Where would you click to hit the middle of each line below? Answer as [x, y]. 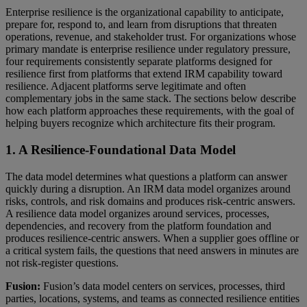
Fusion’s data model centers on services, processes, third [163, 286]
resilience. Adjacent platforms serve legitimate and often [126, 86]
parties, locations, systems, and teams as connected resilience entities [152, 298]
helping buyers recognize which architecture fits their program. [140, 123]
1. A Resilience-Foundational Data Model [121, 150]
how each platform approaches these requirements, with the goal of [150, 111]
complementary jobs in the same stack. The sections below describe [151, 99]
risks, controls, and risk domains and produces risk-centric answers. [150, 201]
